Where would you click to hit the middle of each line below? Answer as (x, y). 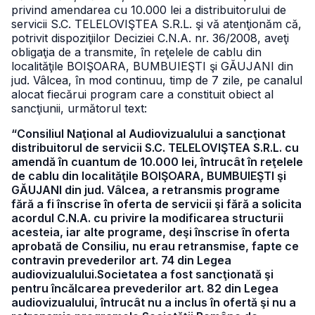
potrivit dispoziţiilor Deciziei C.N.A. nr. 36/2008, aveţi (150, 38)
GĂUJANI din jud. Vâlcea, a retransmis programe (146, 190)
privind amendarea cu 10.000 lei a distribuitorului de (149, 10)
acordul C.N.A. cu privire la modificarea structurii (147, 218)
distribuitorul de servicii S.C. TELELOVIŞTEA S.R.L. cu (155, 148)
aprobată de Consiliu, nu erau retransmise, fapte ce (155, 246)
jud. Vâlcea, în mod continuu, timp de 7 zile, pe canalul (157, 80)
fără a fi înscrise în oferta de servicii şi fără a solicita (156, 204)
